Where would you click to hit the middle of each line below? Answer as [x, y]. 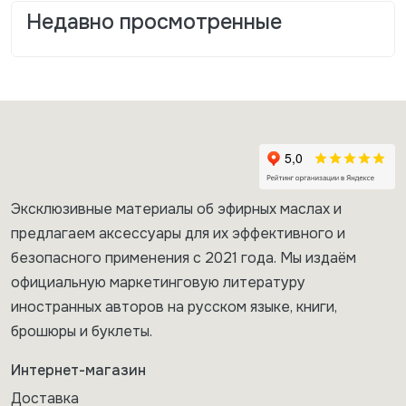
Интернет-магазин [78, 370]
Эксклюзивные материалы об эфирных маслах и [176, 208]
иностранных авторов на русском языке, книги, [174, 306]
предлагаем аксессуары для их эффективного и [178, 233]
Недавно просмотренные [154, 21]
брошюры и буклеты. [82, 331]
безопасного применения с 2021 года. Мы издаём [184, 257]
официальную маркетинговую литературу [158, 282]
